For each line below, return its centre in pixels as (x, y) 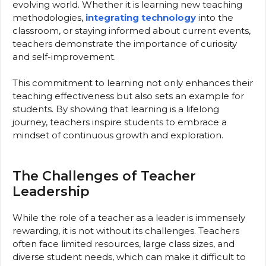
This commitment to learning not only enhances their (133, 83)
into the (215, 17)
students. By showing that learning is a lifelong (116, 109)
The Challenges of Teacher (104, 176)
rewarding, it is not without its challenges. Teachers (126, 230)
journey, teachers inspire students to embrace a (120, 122)
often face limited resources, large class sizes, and (123, 243)
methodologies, (49, 17)
